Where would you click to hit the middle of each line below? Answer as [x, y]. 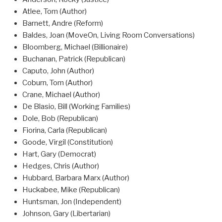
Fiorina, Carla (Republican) [65, 130]
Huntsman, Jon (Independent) [72, 201]
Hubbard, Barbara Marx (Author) [76, 178]
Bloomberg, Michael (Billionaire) [75, 47]
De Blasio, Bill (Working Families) [76, 106]
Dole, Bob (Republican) [60, 118]
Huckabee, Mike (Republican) [71, 190]
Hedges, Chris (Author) [61, 166]
